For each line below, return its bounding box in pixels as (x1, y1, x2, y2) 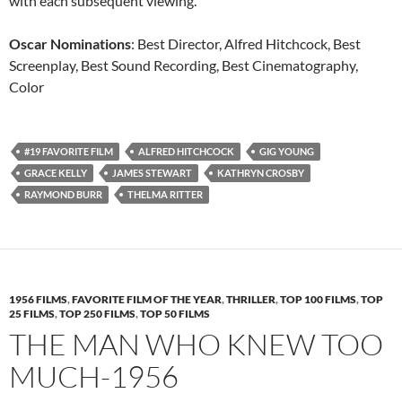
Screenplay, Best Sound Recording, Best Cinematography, (9, 57, 358, 74)
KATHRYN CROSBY (217, 167, 304, 179)
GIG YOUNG (259, 145, 314, 157)
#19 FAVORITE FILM (24, 145, 113, 157)
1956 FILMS (9, 293, 67, 306)
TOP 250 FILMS (59, 307, 135, 320)
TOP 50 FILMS (140, 307, 210, 320)
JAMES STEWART (112, 167, 192, 179)
